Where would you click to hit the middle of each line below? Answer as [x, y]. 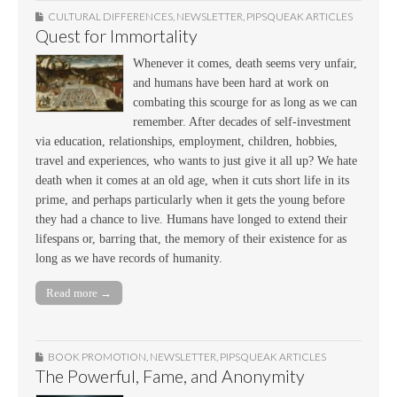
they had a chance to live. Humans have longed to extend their [191, 220]
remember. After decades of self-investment [242, 122]
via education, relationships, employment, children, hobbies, [187, 142]
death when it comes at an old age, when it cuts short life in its [192, 181]
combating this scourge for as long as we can [245, 103]
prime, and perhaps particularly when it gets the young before [190, 200]
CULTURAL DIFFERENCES [110, 17]
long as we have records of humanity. [129, 259]
